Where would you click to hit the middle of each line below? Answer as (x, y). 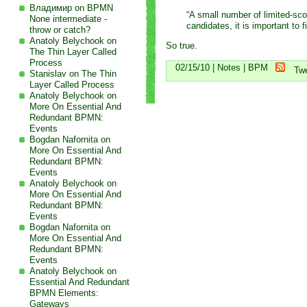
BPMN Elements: (64, 293)
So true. (181, 45)
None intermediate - (68, 19)
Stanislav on (55, 73)
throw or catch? (60, 29)
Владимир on (58, 8)
